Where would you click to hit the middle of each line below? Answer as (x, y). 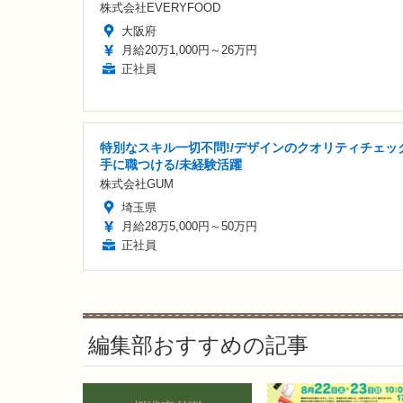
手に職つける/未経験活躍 (171, 164)
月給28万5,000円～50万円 (189, 226)
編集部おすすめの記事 (198, 345)
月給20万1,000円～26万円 (189, 49)
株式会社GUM (137, 184)
